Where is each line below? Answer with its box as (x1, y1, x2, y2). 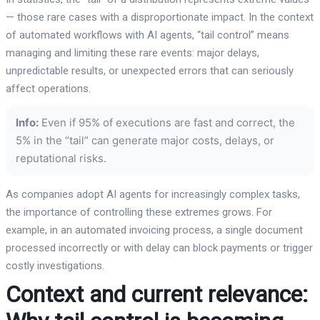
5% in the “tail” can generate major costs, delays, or (16, 133, 274, 147)
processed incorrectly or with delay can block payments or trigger (6, 241, 313, 254)
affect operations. (6, 81, 91, 95)
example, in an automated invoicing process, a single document (6, 223, 303, 236)
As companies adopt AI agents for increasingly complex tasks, (6, 187, 300, 201)
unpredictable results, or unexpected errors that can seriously (6, 64, 294, 77)
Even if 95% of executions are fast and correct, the (39, 115, 295, 129)
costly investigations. (6, 259, 104, 272)
